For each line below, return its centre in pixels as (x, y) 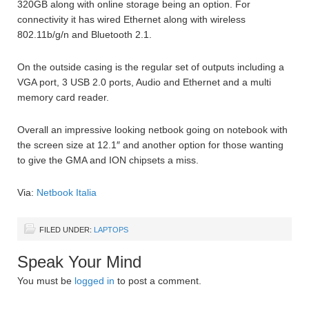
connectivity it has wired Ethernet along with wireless (131, 20)
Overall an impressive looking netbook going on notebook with (152, 130)
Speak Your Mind (79, 262)
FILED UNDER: (67, 230)
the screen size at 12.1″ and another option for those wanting (150, 145)
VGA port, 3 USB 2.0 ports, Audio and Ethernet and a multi (144, 82)
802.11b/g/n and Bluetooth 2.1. (84, 35)
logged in (94, 281)
